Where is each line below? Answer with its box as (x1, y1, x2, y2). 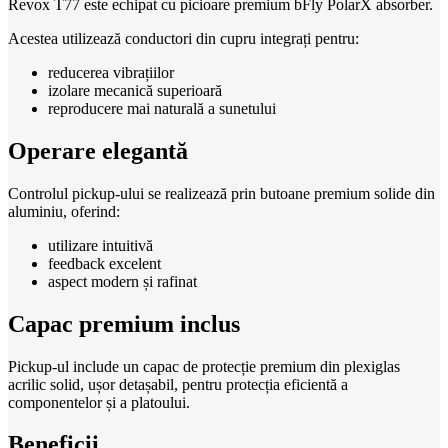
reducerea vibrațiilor (48, 63, 174, 81)
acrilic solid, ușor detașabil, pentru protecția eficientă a (8, 375, 348, 393)
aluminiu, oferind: (8, 202, 120, 220)
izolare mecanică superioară (48, 81, 222, 99)
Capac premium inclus (8, 310, 240, 337)
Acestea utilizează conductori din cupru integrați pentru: (8, 29, 359, 47)
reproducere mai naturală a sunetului (48, 99, 276, 117)
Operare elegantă (8, 137, 188, 164)
